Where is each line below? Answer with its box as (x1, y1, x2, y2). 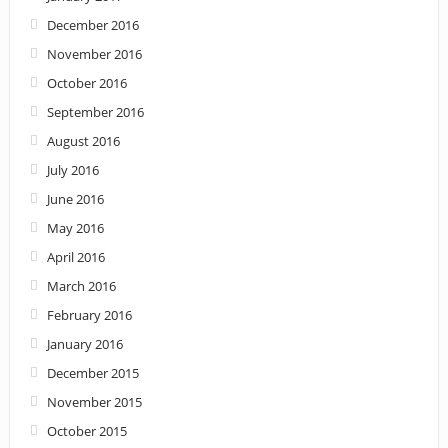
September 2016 (46, 103, 144, 122)
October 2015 (46, 422, 127, 441)
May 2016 (46, 219, 104, 238)
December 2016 (46, 16, 139, 35)
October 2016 (46, 74, 127, 93)
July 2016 (46, 161, 99, 180)
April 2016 (46, 248, 105, 267)
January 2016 (46, 335, 123, 354)
